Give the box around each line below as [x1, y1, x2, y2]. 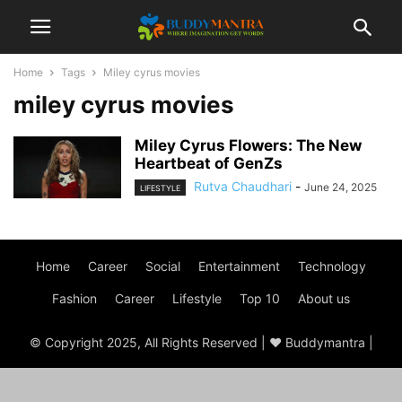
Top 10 [240, 291, 280, 306]
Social [145, 258, 180, 274]
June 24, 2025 [304, 180, 377, 194]
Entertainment [198, 258, 280, 274]
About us [298, 291, 350, 306]
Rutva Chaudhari [194, 179, 292, 194]
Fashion [52, 291, 97, 306]
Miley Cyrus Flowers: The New [135, 136, 362, 154]
